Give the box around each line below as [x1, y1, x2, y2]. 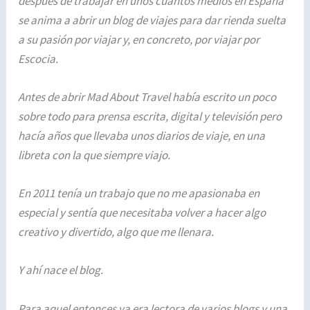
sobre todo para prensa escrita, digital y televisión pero [18, 109, 282, 125]
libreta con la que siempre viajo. [18, 147, 171, 163]
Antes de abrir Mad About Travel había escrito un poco [18, 89, 277, 105]
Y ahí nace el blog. [18, 262, 104, 278]
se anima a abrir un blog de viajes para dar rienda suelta [18, 12, 286, 28]
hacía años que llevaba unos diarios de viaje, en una [18, 128, 266, 144]
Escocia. [18, 51, 59, 66]
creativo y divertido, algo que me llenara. [18, 224, 215, 240]
